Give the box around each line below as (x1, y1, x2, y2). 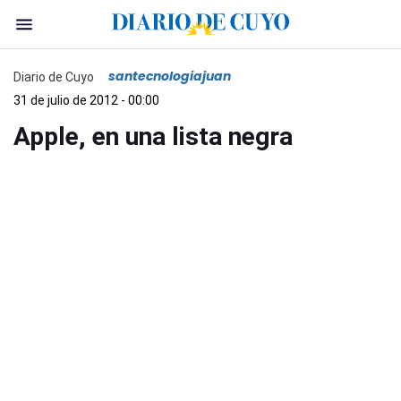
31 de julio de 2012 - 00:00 (13, 93, 159, 107)
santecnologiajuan (108, 67, 231, 85)
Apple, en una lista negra (13, 122, 293, 151)
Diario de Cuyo (13, 69, 94, 84)
